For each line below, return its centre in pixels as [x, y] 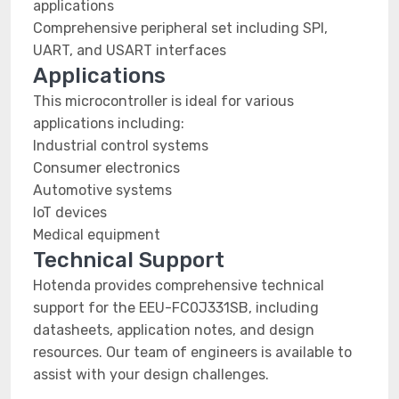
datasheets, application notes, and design [174, 330]
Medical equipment [97, 235]
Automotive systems [102, 190]
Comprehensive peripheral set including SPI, [180, 28]
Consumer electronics [106, 168]
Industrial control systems [121, 146]
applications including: [109, 123]
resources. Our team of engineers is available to [192, 352]
